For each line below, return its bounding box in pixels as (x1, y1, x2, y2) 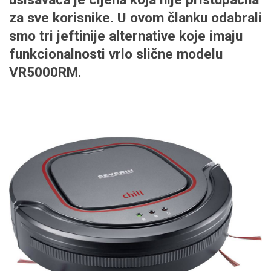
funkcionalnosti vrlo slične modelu (9, 46, 223, 63)
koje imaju (175, 28, 243, 45)
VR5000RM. (9, 64, 82, 81)
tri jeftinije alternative (39, 28, 175, 45)
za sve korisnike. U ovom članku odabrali (9, 10, 262, 27)
